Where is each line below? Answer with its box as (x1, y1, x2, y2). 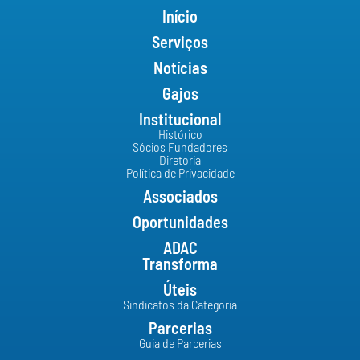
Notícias (153, 61, 207, 78)
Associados (142, 190, 218, 207)
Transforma (142, 257, 218, 274)
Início (162, 10, 198, 27)
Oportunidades (132, 215, 228, 232)
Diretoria (159, 154, 201, 168)
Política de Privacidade (125, 167, 235, 181)
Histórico (157, 129, 202, 142)
